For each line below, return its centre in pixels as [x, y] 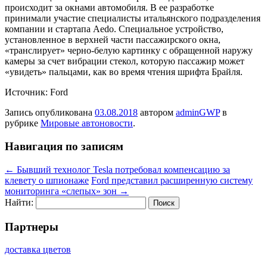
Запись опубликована [50, 113]
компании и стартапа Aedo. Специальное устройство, [114, 29]
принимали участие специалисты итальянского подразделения [133, 18]
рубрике [23, 123]
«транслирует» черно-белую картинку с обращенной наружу [129, 51]
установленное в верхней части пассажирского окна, [113, 40]
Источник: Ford [36, 92]
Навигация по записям [64, 147]
